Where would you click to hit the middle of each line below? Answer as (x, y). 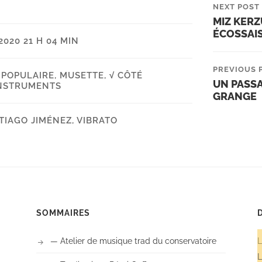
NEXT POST (236, 7)
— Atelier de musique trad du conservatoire (133, 241)
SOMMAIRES (63, 213)
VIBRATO (97, 121)
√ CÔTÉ (126, 76)
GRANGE (235, 96)
